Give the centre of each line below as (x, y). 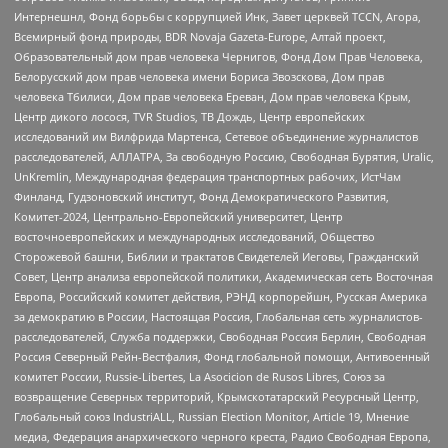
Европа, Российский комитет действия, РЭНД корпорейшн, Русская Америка (220, 297)
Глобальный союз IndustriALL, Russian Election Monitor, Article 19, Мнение (211, 417)
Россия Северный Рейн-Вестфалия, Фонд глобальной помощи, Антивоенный (222, 357)
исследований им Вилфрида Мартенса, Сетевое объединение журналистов (216, 137)
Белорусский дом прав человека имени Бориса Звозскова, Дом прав (199, 77)
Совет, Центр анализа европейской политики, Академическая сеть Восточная (223, 277)
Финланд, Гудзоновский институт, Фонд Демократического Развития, (201, 197)
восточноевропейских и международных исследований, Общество (194, 237)
